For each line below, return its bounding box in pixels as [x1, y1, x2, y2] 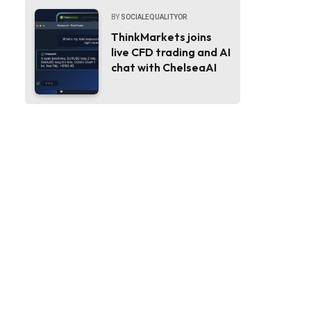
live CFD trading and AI [111, 44, 230, 59]
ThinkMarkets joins [111, 29, 212, 44]
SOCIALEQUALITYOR [121, 12, 187, 21]
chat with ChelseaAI [111, 60, 217, 74]
